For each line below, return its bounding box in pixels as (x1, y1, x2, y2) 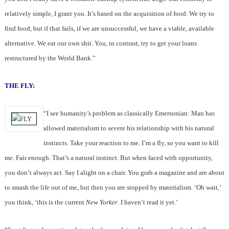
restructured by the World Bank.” (4, 54, 96, 62)
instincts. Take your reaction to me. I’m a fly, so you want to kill (43, 139, 219, 147)
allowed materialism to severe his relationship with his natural (43, 124, 214, 132)
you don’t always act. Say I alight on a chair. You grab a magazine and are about (4, 169, 224, 177)
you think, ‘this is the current (4, 198, 86, 207)
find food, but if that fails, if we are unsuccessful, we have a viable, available (4, 25, 214, 33)
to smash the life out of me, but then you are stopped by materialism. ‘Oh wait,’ (4, 184, 221, 192)
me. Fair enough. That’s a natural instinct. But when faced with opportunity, (4, 154, 213, 162)
